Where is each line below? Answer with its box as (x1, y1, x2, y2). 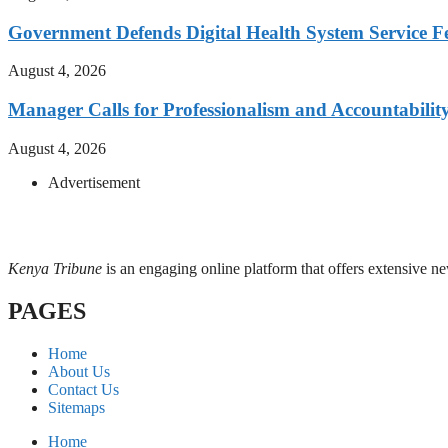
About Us (48, 362, 110, 380)
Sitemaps (48, 398, 105, 416)
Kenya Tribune (8, 259, 102, 277)
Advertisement (48, 173, 140, 191)
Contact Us (48, 380, 119, 398)
